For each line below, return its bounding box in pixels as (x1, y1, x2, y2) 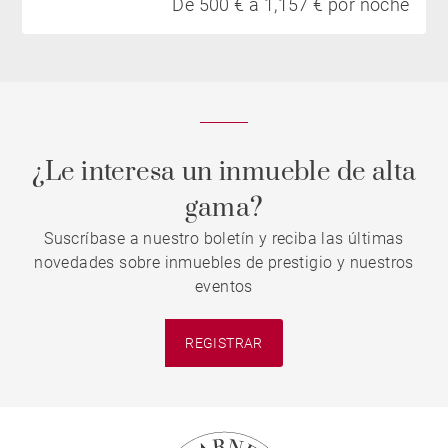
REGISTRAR (185, 334, 263, 351)
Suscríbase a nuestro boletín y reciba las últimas (44, 229, 404, 249)
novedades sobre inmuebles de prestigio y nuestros (34, 253, 414, 273)
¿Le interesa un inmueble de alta (31, 156, 417, 190)
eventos (195, 277, 253, 297)
